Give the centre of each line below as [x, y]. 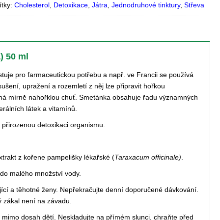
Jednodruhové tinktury [146, 5]
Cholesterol [32, 5]
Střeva [194, 5]
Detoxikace [71, 5]
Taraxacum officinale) [148, 157]
